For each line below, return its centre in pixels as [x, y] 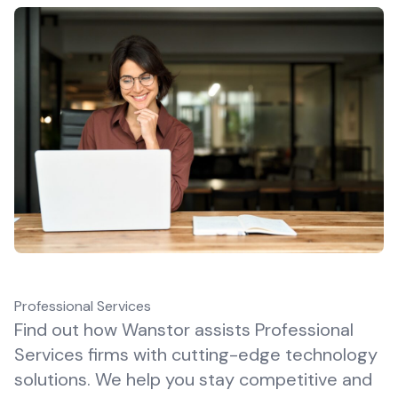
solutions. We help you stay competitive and [193, 380]
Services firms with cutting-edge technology [196, 355]
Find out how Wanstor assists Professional [184, 330]
